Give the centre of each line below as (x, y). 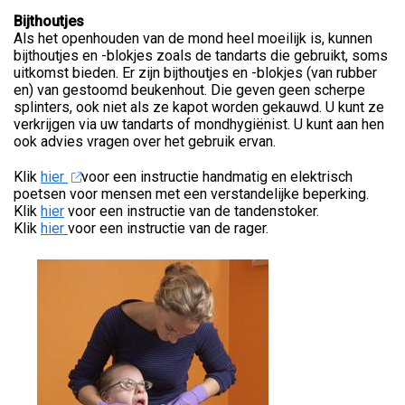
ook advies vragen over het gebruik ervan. (145, 141)
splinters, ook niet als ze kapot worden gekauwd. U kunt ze (199, 107)
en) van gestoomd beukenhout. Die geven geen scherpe (189, 89)
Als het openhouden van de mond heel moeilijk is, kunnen (193, 38)
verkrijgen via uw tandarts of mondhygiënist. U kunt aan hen (199, 124)
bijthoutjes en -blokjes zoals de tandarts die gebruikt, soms (201, 55)
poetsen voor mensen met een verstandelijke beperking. (191, 193)
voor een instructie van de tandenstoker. (192, 211)
